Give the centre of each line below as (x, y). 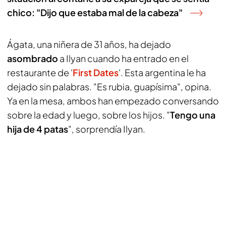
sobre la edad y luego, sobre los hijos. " (89, 115)
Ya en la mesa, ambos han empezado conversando (113, 101)
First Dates (96, 72)
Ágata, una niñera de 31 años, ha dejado (89, 44)
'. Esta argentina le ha (162, 72)
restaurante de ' (40, 72)
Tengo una (193, 115)
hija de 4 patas (38, 129)
